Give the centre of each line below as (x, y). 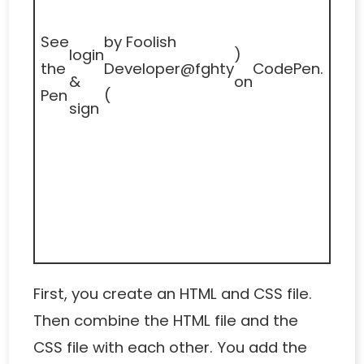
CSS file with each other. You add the (171, 348)
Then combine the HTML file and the (166, 321)
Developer (142, 68)
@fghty (207, 68)
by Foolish (140, 41)
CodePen (286, 68)
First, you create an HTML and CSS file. (173, 294)
